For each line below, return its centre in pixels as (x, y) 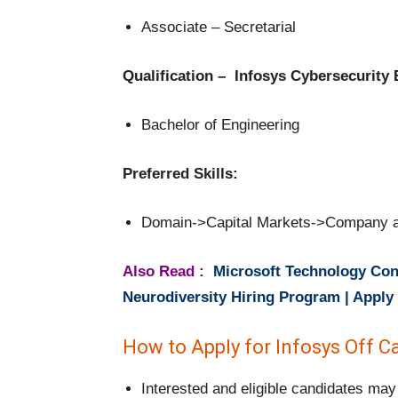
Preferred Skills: (180, 174)
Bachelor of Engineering (220, 125)
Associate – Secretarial (219, 28)
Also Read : (166, 272)
